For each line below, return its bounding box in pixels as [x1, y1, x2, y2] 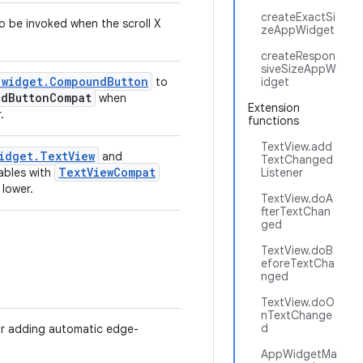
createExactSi [261, 10, 335, 24]
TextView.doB [261, 243, 333, 258]
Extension [248, 100, 300, 115]
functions [248, 113, 299, 128]
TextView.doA [261, 191, 333, 206]
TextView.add [261, 139, 332, 154]
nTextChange [261, 308, 332, 322]
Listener [261, 165, 303, 180]
